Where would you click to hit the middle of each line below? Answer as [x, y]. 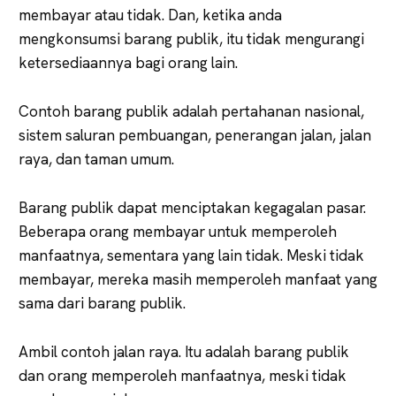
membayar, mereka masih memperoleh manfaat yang [198, 279]
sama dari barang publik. [102, 303]
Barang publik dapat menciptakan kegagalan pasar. [192, 207]
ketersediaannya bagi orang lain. [128, 62]
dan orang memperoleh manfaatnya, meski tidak [183, 375]
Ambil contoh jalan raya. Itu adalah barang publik [184, 351]
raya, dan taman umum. [96, 159]
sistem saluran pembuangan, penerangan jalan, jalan [195, 135]
